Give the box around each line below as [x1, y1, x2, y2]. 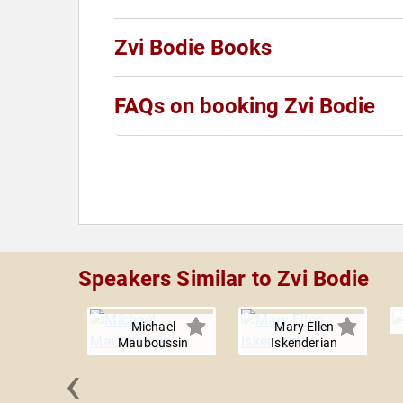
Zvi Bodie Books [114, 35, 272, 61]
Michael [130, 319, 175, 335]
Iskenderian [271, 336, 338, 351]
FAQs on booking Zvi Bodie [114, 94, 375, 120]
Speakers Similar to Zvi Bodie [78, 266, 370, 292]
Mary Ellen [274, 319, 334, 335]
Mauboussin [118, 336, 189, 351]
